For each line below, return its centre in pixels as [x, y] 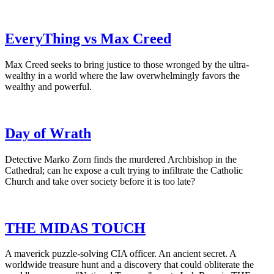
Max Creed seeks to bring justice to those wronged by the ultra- [127, 64]
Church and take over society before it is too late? [100, 181]
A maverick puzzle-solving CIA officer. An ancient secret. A [120, 254]
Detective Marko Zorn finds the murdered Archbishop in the [121, 159]
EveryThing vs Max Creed [88, 38]
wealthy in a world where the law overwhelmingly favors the [122, 75]
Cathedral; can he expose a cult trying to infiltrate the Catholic [124, 170]
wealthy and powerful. [48, 86]
